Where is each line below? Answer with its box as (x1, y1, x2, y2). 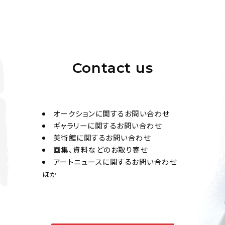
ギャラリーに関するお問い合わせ (53, 120, 162, 131)
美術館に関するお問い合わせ (53, 132, 151, 143)
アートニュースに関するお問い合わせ (53, 156, 177, 167)
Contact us (72, 59, 153, 76)
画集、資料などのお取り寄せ (53, 144, 148, 155)
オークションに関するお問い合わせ (53, 108, 170, 119)
